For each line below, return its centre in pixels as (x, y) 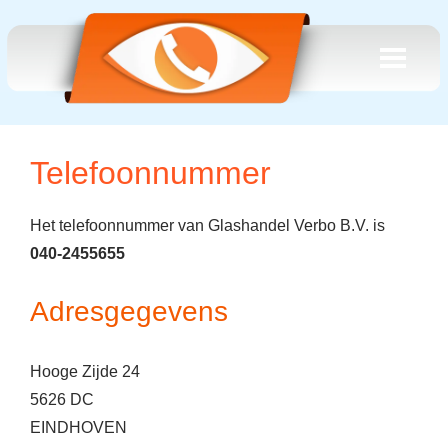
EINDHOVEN (78, 427)
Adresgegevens (129, 311)
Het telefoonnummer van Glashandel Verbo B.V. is (207, 225)
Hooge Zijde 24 (85, 371)
